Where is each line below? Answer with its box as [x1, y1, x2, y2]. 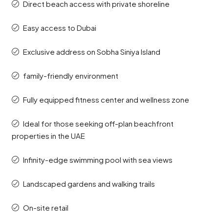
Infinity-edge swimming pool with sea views [23, 155, 173, 164]
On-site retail [23, 203, 68, 212]
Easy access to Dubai [23, 23, 96, 32]
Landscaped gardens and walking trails [23, 179, 155, 188]
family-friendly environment [23, 71, 118, 80]
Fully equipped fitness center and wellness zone [23, 95, 189, 104]
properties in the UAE [12, 131, 85, 140]
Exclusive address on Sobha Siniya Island [23, 47, 160, 56]
